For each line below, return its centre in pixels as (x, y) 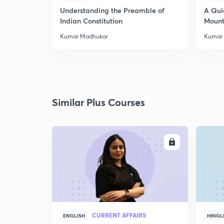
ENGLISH (74, 215)
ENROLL (152, 142)
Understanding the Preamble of (112, 10)
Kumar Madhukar (84, 36)
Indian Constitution (91, 21)
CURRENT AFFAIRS (119, 215)
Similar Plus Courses (98, 102)
